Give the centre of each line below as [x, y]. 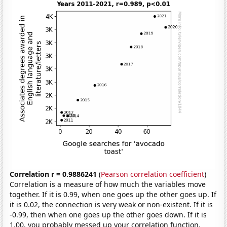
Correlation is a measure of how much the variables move [108, 184]
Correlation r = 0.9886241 [53, 174]
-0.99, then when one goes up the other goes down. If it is [108, 215]
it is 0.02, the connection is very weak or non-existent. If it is [111, 205]
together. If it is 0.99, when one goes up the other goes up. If [113, 195]
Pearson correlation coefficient [153, 174]
